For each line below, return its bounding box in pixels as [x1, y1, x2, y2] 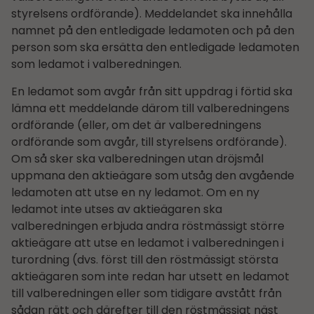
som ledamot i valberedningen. [11, 56, 182, 73]
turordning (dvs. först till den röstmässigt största [11, 251, 278, 268]
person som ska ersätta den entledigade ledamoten [11, 39, 299, 56]
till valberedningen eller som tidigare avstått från [11, 285, 282, 301]
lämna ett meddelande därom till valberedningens [11, 100, 289, 116]
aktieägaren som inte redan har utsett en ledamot [11, 268, 289, 285]
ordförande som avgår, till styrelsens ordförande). [11, 133, 287, 150]
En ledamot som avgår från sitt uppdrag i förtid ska [11, 83, 292, 100]
